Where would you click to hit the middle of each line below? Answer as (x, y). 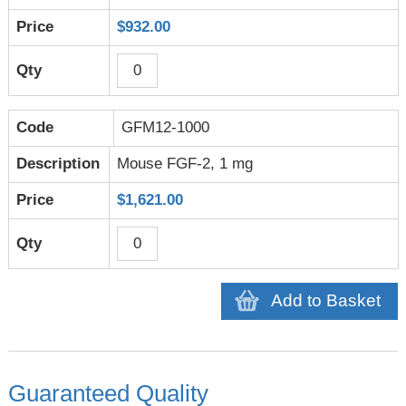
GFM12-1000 (166, 128)
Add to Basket (326, 301)
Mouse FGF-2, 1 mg (185, 164)
